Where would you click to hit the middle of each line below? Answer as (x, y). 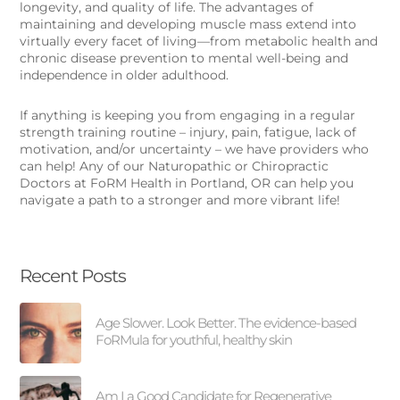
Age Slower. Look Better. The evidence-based (226, 322)
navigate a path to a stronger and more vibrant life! (180, 200)
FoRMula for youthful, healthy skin (194, 339)
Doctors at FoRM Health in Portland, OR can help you (187, 183)
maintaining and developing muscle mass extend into (188, 25)
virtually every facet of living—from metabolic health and (199, 42)
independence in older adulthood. (125, 75)
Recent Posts (73, 275)
